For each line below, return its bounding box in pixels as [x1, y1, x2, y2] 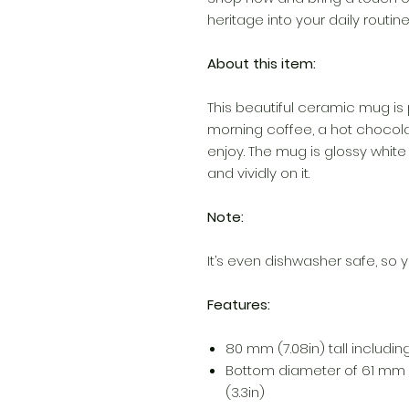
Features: [207, 295, 270, 315]
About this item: [207, 54, 316, 74]
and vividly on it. [207, 163, 309, 184]
